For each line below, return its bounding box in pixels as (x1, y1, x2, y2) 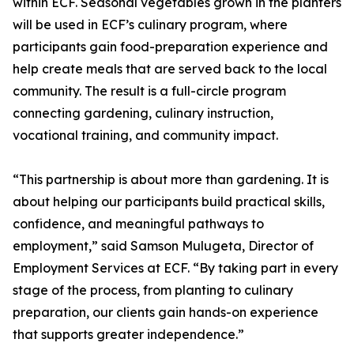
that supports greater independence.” (13, 326, 244, 343)
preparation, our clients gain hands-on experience (13, 304, 318, 321)
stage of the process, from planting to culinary (13, 282, 293, 299)
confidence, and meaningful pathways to (13, 216, 264, 232)
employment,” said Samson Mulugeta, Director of (13, 238, 314, 254)
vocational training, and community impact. (13, 127, 278, 144)
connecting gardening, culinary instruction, (13, 105, 273, 122)
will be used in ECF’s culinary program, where (13, 17, 288, 33)
